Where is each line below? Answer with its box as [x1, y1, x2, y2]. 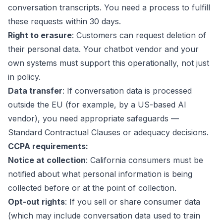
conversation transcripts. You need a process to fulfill [8, 2, 210, 12]
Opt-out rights [8, 197, 65, 207]
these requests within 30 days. [8, 16, 121, 26]
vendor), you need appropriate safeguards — [8, 113, 179, 123]
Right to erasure [8, 30, 72, 40]
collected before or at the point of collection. [8, 183, 176, 193]
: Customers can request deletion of [72, 30, 206, 40]
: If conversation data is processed [62, 86, 192, 96]
